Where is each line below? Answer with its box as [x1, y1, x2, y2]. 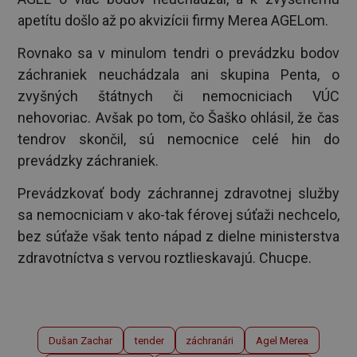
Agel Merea [255, 334, 308, 347]
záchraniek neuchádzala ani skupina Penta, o [18, 66, 339, 83]
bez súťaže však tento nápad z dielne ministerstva [18, 228, 339, 245]
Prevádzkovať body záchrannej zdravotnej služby [18, 185, 339, 202]
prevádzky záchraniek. [18, 152, 159, 169]
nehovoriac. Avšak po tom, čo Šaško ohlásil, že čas [18, 109, 339, 126]
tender [134, 334, 164, 347]
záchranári [186, 334, 234, 347]
